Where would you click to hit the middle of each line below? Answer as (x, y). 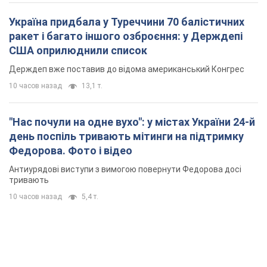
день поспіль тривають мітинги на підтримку (126, 136)
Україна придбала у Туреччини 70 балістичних (127, 22)
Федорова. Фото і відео (71, 151)
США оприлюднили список (78, 51)
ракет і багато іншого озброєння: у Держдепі (126, 36)
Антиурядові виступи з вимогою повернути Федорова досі (125, 170)
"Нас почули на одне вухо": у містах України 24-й (132, 122)
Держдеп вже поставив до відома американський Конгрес (127, 69)
